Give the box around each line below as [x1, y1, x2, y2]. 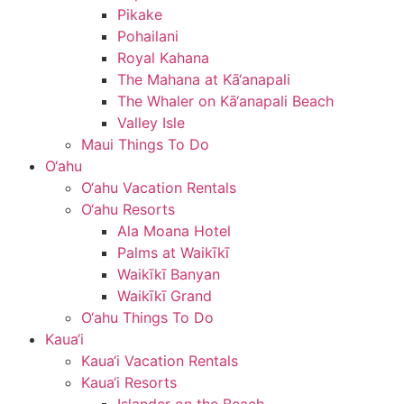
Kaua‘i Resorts [81, 373, 177, 391]
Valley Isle [117, 114, 185, 132]
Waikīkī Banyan [117, 265, 220, 283]
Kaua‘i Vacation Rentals [81, 352, 238, 370]
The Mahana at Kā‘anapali [117, 70, 290, 88]
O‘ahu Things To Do [81, 308, 214, 326]
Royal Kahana [117, 49, 209, 67]
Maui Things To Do [81, 135, 209, 153]
